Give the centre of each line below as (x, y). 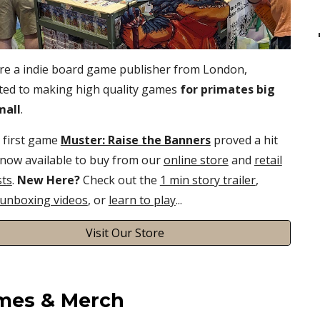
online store (196, 160)
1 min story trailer (207, 180)
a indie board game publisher (93, 70)
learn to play (142, 200)
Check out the (121, 180)
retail (268, 160)
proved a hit (244, 140)
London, (223, 70)
